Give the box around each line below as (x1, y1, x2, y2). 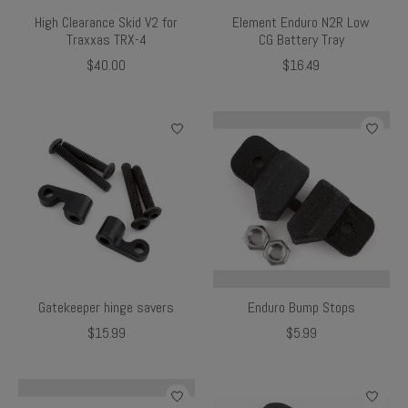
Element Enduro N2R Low (232, 12, 371, 32)
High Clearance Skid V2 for (35, 12, 178, 32)
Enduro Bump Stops (247, 297, 355, 317)
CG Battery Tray (258, 29, 344, 49)
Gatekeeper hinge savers (38, 297, 175, 317)
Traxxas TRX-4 (66, 29, 147, 49)
